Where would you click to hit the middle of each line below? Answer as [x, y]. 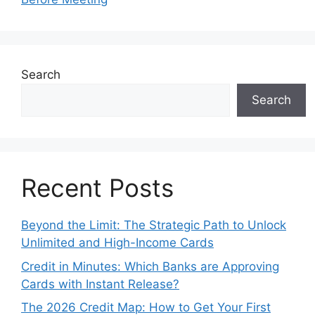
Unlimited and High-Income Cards [117, 243]
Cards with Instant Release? [100, 284]
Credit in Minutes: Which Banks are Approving [150, 266]
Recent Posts [97, 188]
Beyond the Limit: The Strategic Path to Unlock [154, 225]
